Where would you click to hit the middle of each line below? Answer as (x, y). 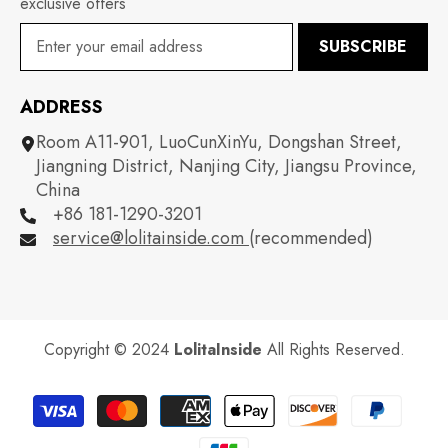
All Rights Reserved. (333, 349)
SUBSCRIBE (363, 46)
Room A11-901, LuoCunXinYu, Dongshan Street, (219, 141)
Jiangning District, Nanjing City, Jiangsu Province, (227, 165)
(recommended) (311, 237)
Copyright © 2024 (108, 349)
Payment (255, 400)
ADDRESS (61, 106)
